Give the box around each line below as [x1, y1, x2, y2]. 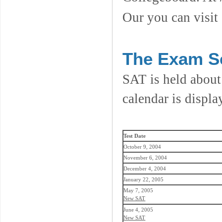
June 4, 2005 [123, 206, 154, 213]
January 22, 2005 [123, 176, 164, 182]
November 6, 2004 [123, 154, 167, 161]
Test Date [123, 132, 146, 139]
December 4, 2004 [123, 165, 166, 171]
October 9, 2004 [123, 143, 162, 150]
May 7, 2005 [123, 187, 154, 193]
